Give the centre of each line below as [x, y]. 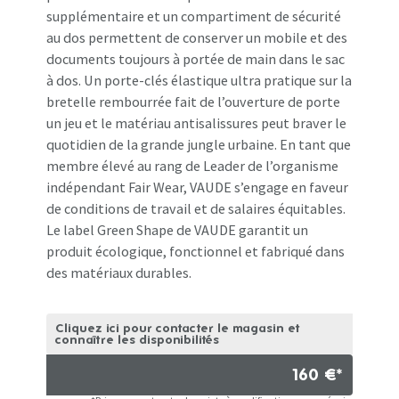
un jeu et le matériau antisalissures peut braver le [197, 122]
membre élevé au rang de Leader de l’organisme [193, 165]
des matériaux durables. [119, 272]
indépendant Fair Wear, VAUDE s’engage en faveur [198, 187]
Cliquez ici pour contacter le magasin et [178, 327]
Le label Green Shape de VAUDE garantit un [178, 229]
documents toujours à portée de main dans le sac [196, 58]
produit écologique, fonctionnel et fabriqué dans [196, 251]
